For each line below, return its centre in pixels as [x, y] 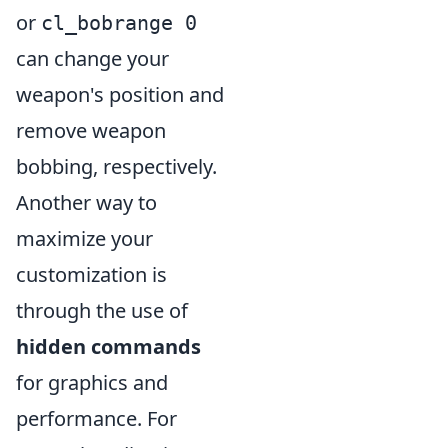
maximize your [84, 238]
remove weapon [91, 130]
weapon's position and [120, 94]
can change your [92, 58]
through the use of [102, 310]
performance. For [96, 418]
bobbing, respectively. [116, 166]
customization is [91, 274]
